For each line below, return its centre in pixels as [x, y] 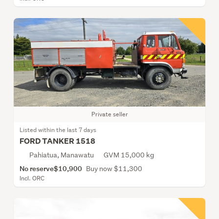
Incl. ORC [32, 178]
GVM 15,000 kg [129, 155]
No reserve [37, 168]
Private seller [109, 114]
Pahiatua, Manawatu [62, 155]
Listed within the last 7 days [58, 130]
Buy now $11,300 [114, 168]
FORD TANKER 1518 [57, 141]
